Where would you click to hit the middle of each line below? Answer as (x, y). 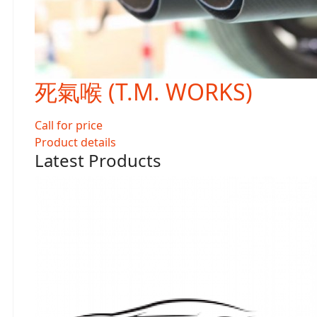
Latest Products (98, 160)
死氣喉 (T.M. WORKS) (144, 92)
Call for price (69, 125)
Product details (75, 142)
